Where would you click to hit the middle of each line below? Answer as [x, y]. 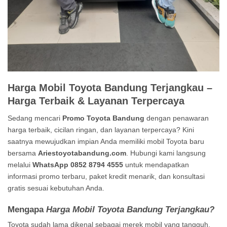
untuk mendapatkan [156, 164]
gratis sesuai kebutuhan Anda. [56, 188]
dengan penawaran [177, 118]
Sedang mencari [35, 118]
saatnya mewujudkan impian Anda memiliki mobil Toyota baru [106, 141]
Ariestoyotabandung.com [82, 153]
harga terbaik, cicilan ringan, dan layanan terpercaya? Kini [101, 129]
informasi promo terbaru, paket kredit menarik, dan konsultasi [106, 176]
